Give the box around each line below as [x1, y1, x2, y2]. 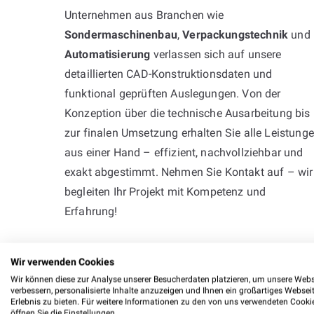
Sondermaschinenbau [64, 27, 177, 41]
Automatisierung [64, 47, 151, 61]
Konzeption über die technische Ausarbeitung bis [64, 106, 310, 120]
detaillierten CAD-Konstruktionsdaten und [64, 67, 273, 81]
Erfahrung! [64, 204, 118, 218]
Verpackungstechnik [182, 27, 289, 41]
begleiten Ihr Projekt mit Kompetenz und [64, 184, 266, 198]
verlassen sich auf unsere [150, 47, 282, 61]
